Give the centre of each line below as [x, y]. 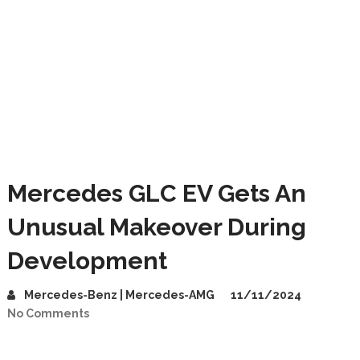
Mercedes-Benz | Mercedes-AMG [119, 295]
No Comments [48, 313]
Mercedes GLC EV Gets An [156, 193]
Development [87, 261]
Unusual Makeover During [156, 227]
